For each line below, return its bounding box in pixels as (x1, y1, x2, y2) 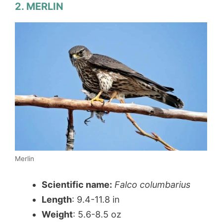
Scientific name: (42, 179, 112, 190)
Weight (42, 209, 73, 220)
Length (42, 194, 72, 205)
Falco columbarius (114, 179, 190, 190)
